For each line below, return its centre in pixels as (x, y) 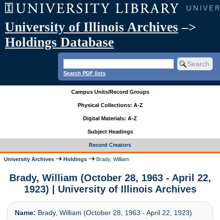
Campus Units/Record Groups (110, 92)
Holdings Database (59, 42)
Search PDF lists (85, 73)
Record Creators (110, 145)
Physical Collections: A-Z (110, 105)
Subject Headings (110, 132)
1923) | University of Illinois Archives (110, 189)
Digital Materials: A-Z (110, 119)
